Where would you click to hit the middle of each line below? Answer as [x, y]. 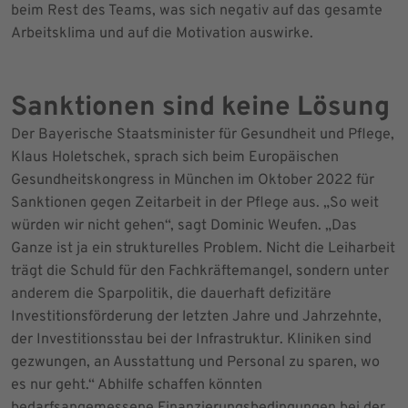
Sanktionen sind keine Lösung [200, 107]
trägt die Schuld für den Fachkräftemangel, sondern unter [200, 271]
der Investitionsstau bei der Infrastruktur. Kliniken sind [191, 339]
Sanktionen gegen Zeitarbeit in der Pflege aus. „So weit [195, 203]
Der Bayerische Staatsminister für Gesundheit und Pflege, [203, 134]
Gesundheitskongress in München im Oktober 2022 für [193, 180]
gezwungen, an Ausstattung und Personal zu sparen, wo [195, 362]
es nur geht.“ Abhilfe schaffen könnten [137, 385]
